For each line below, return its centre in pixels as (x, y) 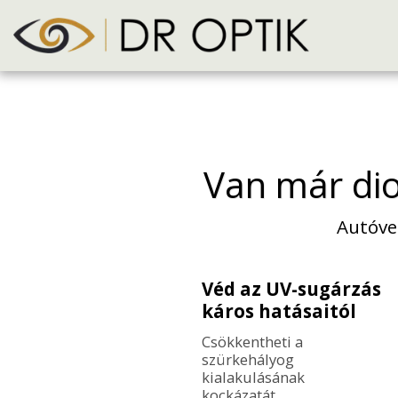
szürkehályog (247, 359)
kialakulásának (253, 377)
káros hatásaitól (279, 310)
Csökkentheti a (252, 341)
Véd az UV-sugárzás (291, 288)
